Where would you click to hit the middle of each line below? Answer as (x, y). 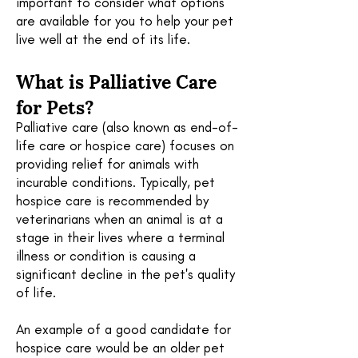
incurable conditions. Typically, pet (115, 182)
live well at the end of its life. (103, 39)
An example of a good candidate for (123, 329)
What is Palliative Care (116, 80)
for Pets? (55, 105)
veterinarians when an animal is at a (119, 219)
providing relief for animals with (107, 164)
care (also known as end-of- (155, 127)
